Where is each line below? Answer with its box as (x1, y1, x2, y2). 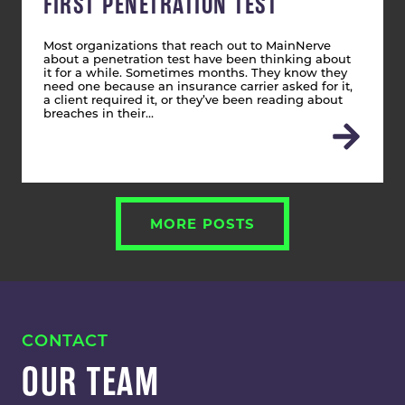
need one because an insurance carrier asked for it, (43, 81, 353, 93)
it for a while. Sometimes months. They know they (43, 68, 347, 80)
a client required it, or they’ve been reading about (43, 95, 343, 107)
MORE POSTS (150, 215, 255, 232)
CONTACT (22, 334, 108, 351)
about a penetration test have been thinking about (43, 54, 351, 66)
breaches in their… (43, 108, 154, 120)
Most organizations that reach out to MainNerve (43, 41, 331, 52)
